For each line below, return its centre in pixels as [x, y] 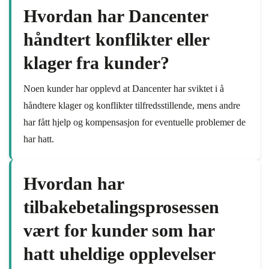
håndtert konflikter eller [116, 39]
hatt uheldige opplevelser [119, 254]
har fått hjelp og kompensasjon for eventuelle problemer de [134, 122]
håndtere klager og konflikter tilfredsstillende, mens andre [132, 105]
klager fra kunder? [96, 63]
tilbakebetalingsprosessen [121, 207]
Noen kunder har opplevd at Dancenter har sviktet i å [124, 89]
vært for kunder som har [119, 230]
